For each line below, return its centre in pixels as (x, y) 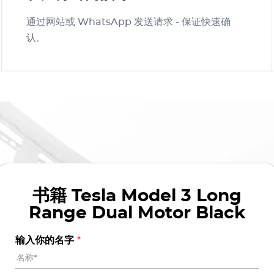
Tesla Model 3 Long (157, 196)
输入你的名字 (46, 240)
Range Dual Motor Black (137, 213)
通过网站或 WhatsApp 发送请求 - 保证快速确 (128, 22)
